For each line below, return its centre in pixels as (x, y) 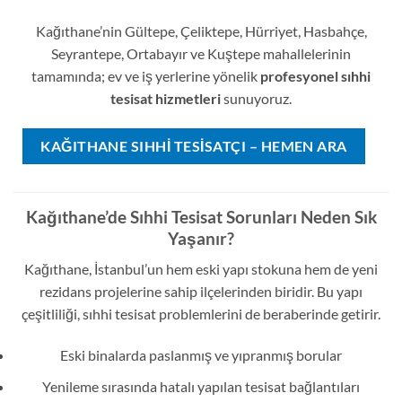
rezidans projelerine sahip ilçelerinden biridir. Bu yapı (201, 292)
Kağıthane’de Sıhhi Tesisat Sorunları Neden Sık (201, 216)
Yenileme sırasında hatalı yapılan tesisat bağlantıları (201, 386)
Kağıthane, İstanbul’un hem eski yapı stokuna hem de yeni (201, 269)
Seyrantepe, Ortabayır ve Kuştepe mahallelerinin (201, 53)
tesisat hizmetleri (166, 98)
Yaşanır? (201, 238)
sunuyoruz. (256, 98)
